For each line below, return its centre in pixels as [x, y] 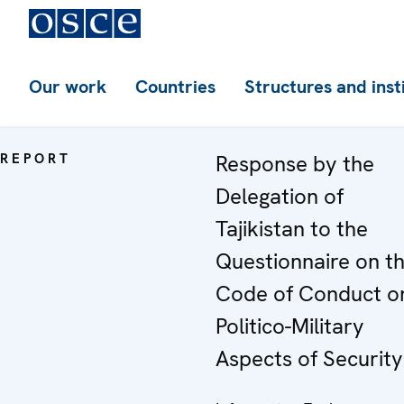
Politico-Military [290, 326]
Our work [68, 87]
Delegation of [280, 196]
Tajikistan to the [292, 229]
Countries [175, 87]
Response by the [295, 164]
